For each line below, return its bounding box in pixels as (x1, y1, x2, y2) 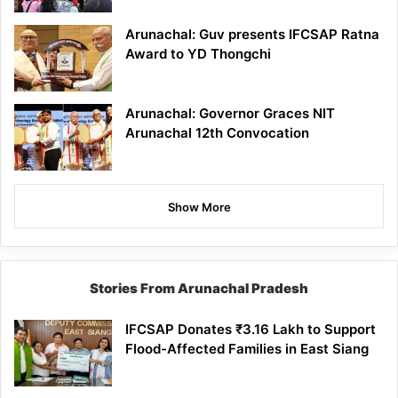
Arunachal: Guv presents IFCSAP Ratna (125, 25, 379, 43)
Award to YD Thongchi (125, 44, 271, 62)
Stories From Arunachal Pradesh (90, 279, 308, 297)
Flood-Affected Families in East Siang (125, 339, 369, 357)
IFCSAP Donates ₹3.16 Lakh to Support (125, 320, 376, 338)
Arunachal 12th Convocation (125, 123, 309, 141)
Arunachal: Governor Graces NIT (125, 104, 335, 122)
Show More (167, 199, 231, 214)
